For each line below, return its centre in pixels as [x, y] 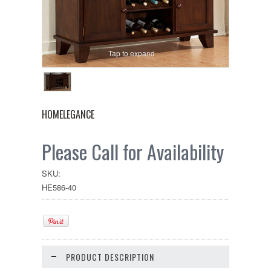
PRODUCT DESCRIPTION [110, 257]
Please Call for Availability [133, 152]
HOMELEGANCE [68, 115]
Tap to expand [131, 53]
